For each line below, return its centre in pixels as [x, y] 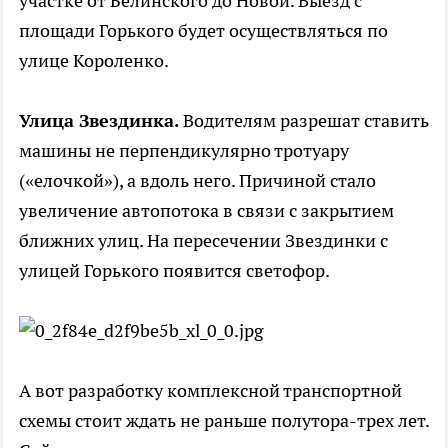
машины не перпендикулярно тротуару [184, 151]
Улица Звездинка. [99, 121]
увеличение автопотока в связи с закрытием [206, 211]
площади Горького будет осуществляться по [203, 31]
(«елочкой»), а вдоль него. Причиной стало [197, 181]
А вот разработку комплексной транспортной [210, 391]
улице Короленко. [94, 61]
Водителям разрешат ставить [304, 121]
